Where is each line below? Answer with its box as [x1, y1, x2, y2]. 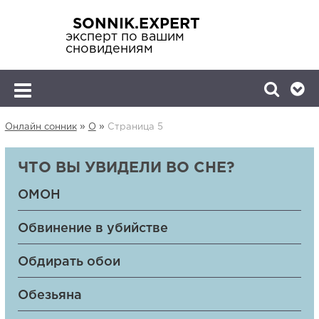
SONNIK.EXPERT [72, 18, 200, 31]
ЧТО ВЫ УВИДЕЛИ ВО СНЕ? [17, 162, 234, 174]
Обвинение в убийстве [17, 223, 168, 234]
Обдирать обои [17, 256, 120, 268]
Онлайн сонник [4, 123, 77, 131]
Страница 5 [107, 123, 163, 131]
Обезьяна [17, 290, 82, 301]
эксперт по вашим [65, 31, 184, 43]
